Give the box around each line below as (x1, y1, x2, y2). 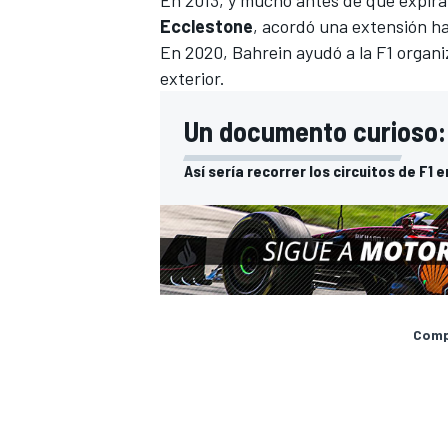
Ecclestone (160, 14, 253, 37)
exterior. (160, 66, 225, 89)
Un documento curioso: (184, 113, 446, 148)
